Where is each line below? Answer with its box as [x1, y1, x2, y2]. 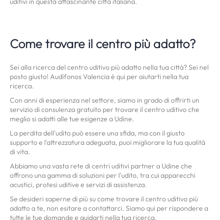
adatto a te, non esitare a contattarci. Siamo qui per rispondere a [10, 204, 208, 213]
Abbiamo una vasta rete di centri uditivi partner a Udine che [10, 162, 192, 170]
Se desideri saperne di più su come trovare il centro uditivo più [10, 194, 198, 203]
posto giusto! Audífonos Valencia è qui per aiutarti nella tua [10, 72, 189, 81]
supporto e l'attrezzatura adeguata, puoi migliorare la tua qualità [10, 138, 205, 147]
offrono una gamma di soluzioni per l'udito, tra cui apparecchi [10, 171, 195, 180]
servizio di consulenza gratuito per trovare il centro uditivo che [10, 105, 199, 114]
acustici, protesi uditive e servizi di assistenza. [10, 180, 147, 189]
